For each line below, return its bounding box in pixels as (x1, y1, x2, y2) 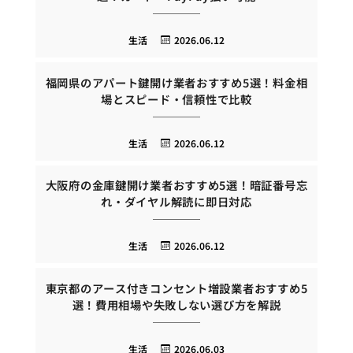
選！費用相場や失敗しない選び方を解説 (72, 295, 281, 313)
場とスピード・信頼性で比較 (101, 90, 252, 107)
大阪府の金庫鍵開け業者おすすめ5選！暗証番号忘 (45, 176, 308, 194)
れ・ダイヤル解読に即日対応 (101, 193, 252, 210)
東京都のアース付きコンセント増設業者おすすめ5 (45, 279, 308, 296)
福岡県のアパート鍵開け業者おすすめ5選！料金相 (45, 73, 308, 91)
